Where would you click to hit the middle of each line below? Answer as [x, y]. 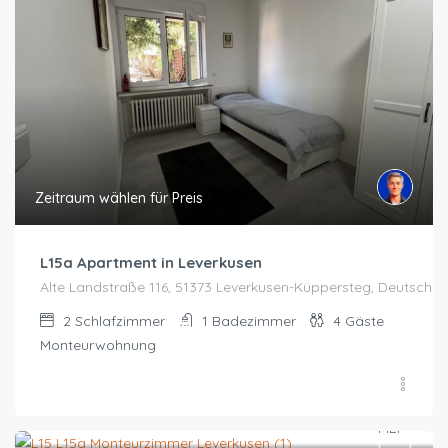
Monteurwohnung [98, 344]
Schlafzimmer [120, 320]
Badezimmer [254, 320]
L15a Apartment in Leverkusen [151, 262]
